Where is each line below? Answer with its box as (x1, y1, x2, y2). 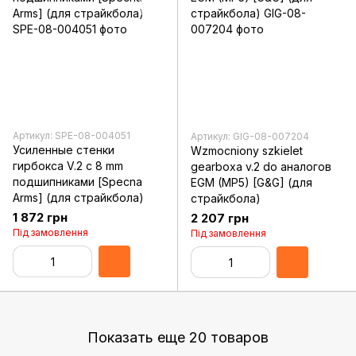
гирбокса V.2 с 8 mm (13, 159, 123, 172)
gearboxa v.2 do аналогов (191, 160, 331, 173)
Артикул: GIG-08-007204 (191, 130, 309, 142)
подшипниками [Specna (13, 175, 142, 188)
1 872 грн (13, 210, 68, 225)
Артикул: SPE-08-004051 (13, 130, 130, 141)
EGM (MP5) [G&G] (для (191, 176, 312, 189)
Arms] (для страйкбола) (13, 191, 144, 204)
